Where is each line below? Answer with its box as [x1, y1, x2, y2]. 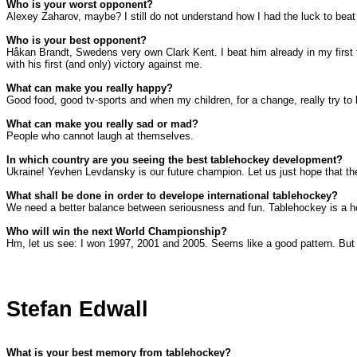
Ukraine [6, 166, 41, 178]
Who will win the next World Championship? [6, 226, 227, 238]
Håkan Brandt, [6, 46, 76, 59]
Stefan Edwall [6, 297, 148, 322]
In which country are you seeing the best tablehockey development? [6, 154, 343, 167]
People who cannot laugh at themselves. [6, 130, 194, 143]
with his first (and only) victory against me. [6, 58, 206, 71]
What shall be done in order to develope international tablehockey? [6, 190, 338, 202]
